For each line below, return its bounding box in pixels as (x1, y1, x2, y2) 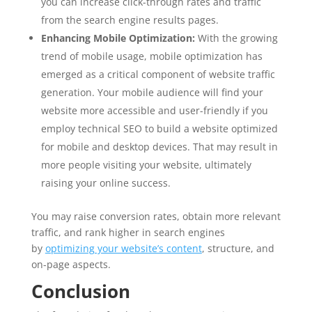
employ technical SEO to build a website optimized (40, 121, 278, 135)
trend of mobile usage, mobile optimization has (40, 49, 263, 63)
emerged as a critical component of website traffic (40, 67, 275, 81)
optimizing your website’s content (45, 241, 202, 255)
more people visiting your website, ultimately (40, 157, 251, 171)
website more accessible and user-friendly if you (40, 103, 268, 117)
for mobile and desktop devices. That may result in (40, 139, 278, 153)
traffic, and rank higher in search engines (31, 225, 225, 239)
